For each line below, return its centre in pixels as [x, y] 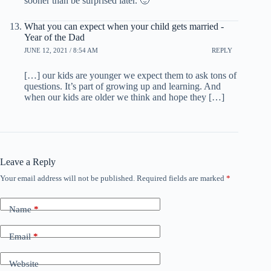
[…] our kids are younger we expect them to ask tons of [130, 75]
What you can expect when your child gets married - [124, 26]
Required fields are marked [181, 178]
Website [24, 264]
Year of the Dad [54, 37]
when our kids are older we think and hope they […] [124, 97]
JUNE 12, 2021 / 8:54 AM [61, 51]
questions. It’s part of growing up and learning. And [122, 86]
